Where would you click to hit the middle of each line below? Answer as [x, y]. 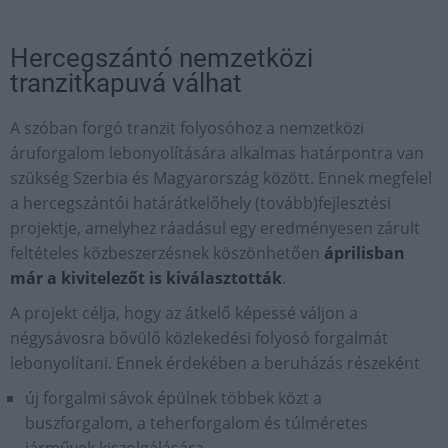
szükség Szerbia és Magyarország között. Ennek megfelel [221, 178]
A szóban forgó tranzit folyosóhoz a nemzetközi [187, 128]
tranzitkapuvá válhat [126, 83]
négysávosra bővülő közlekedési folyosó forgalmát [199, 338]
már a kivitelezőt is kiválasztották [146, 278]
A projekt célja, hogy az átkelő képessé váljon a [184, 313]
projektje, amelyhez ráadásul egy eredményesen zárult [215, 228]
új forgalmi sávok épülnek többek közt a [173, 398]
